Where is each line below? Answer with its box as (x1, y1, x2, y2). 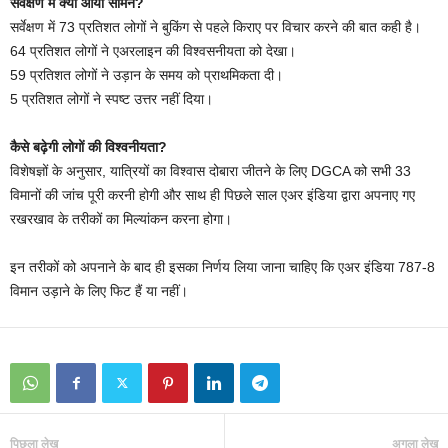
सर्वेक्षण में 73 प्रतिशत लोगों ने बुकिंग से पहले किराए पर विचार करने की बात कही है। (10, 18, 421, 35)
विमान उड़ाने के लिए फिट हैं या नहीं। (10, 282, 188, 299)
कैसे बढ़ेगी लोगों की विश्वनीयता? (10, 138, 167, 155)
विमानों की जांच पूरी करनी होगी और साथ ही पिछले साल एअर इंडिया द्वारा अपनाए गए (10, 186, 415, 203)
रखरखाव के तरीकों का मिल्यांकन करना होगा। (10, 210, 232, 227)
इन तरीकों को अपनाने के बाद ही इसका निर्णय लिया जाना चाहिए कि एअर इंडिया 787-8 (10, 258, 435, 275)
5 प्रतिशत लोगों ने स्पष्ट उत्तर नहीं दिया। (10, 90, 213, 107)
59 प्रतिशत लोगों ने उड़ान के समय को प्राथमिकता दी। (10, 66, 283, 83)
